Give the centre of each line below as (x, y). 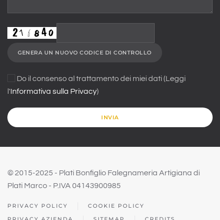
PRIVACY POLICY (38, 206)
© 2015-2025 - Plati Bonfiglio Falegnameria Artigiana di (104, 173)
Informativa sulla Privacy (54, 91)
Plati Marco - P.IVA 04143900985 (64, 186)
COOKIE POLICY (116, 206)
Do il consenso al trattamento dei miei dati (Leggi (100, 79)
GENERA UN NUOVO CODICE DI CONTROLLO (85, 53)
